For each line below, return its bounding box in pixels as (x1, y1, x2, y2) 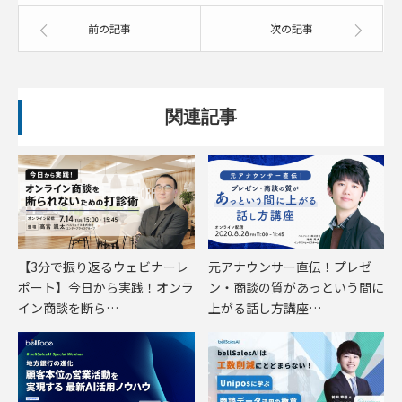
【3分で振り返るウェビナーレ (18, 257, 188, 275)
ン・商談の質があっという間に (207, 277, 384, 296)
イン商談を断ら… (18, 298, 118, 317)
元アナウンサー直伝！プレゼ (207, 257, 371, 275)
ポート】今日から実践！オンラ (18, 277, 194, 296)
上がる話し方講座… (207, 298, 321, 317)
